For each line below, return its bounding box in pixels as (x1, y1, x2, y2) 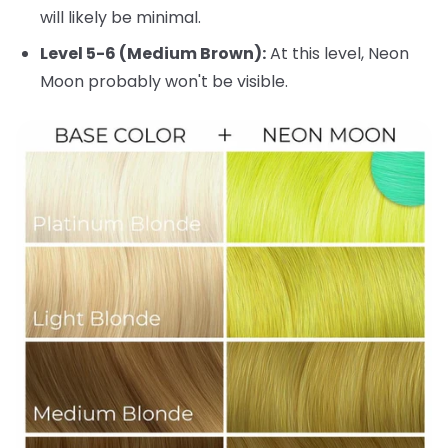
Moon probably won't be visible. (40, 70, 288, 94)
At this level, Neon (266, 42, 409, 66)
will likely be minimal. (40, 6, 201, 30)
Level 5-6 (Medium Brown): (40, 42, 266, 66)
